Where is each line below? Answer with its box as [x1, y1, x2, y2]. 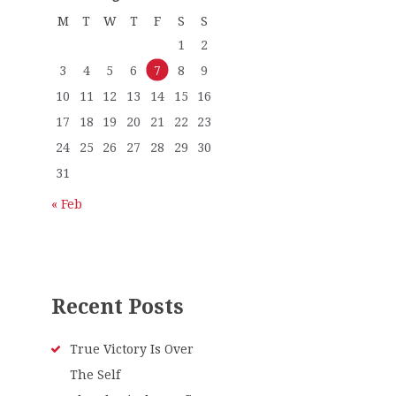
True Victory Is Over [69, 341, 194, 356]
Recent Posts [50, 293, 184, 319]
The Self [69, 367, 120, 382]
